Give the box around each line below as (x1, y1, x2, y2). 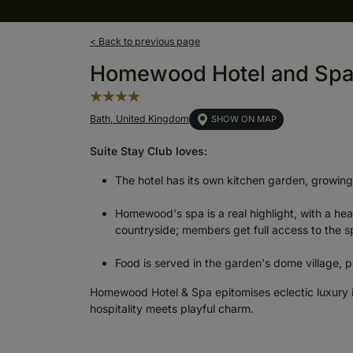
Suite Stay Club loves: (90, 143, 207, 158)
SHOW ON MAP (211, 113, 277, 124)
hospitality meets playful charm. (90, 301, 257, 315)
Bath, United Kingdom (90, 113, 189, 125)
